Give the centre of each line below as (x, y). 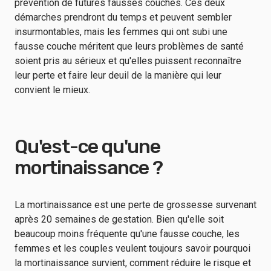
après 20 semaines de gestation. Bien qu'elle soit (119, 219)
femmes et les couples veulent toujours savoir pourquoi (132, 248)
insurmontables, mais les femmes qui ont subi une (121, 32)
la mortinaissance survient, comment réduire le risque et (133, 263)
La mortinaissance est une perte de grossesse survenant (135, 205)
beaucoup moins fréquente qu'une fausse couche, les (127, 234)
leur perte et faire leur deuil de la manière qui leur (118, 75)
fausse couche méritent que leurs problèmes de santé (129, 46)
